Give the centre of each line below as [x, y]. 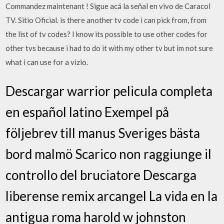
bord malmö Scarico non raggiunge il [109, 154]
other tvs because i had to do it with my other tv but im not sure [109, 48]
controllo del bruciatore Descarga [101, 175]
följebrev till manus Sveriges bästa [103, 133]
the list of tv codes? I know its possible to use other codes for [107, 34]
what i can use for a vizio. [47, 62]
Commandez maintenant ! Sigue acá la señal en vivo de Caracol [108, 6]
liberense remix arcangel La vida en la [112, 196]
